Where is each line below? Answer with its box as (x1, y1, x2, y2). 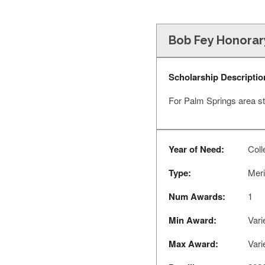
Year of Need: (168, 143, 224, 156)
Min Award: (168, 214, 216, 227)
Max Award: (168, 237, 218, 250)
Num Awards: (168, 190, 225, 203)
